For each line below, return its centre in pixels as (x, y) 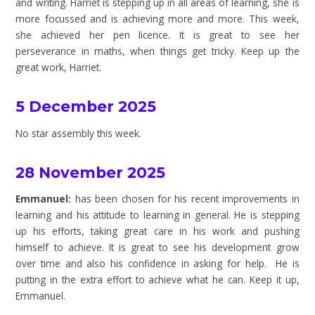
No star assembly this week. (79, 133)
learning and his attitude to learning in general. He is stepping (157, 215)
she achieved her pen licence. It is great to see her (157, 35)
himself (35, 247)
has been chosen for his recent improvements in (185, 199)
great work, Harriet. (59, 67)
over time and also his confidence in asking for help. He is (157, 264)
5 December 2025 (86, 107)
